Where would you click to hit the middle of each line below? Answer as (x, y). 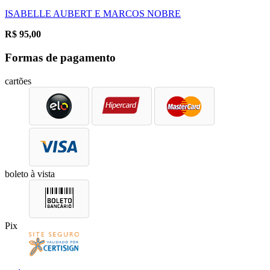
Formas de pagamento (60, 57)
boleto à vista (30, 174)
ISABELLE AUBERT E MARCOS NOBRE (93, 14)
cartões (18, 81)
